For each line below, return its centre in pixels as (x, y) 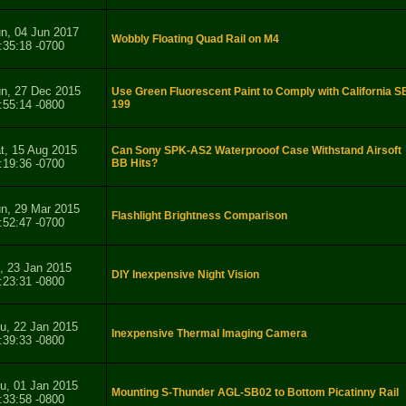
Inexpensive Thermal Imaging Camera (209, 334)
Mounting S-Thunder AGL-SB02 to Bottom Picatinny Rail (255, 393)
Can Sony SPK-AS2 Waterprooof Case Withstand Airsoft (256, 151)
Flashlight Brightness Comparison (199, 216)
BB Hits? (135, 164)
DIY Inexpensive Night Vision (185, 275)
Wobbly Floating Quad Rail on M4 (195, 39)
